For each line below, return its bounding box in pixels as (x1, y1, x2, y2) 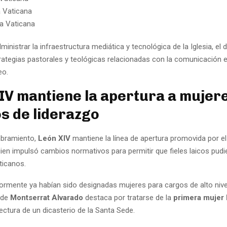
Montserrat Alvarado (10, 193, 83, 203)
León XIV (38, 134, 70, 143)
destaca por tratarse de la (83, 193, 173, 203)
